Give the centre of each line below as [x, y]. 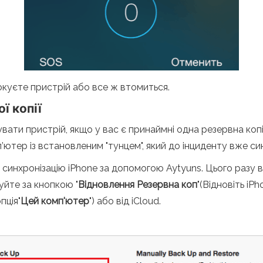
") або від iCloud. [125, 201]
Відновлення [107, 185]
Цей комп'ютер [55, 201]
